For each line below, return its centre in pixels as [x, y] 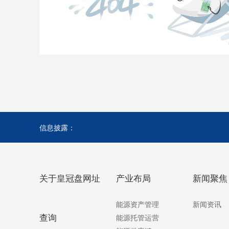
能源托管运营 [138, 217]
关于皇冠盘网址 [70, 177]
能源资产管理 [138, 204]
